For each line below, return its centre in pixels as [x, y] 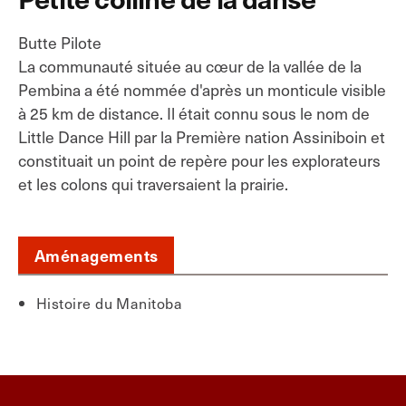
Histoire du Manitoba [109, 303]
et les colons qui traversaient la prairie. [153, 184]
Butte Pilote [60, 43]
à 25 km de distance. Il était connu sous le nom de [194, 113]
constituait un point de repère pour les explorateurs [199, 160]
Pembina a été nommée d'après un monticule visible [202, 90]
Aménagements [97, 255]
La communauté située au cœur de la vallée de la [190, 66]
